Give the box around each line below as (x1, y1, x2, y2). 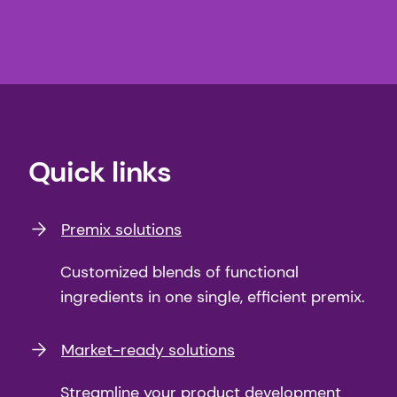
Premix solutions (61, 218, 182, 240)
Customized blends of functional (60, 261, 299, 283)
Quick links (28, 152, 171, 191)
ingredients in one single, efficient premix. (60, 285, 365, 307)
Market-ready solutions (61, 339, 235, 361)
